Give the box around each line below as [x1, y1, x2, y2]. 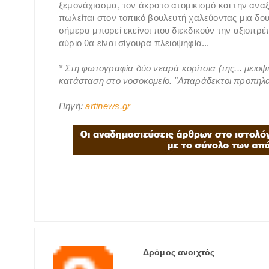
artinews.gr [85, 100, 131, 111]
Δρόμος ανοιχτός [143, 246, 215, 258]
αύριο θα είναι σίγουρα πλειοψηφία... [59, 37, 210, 48]
